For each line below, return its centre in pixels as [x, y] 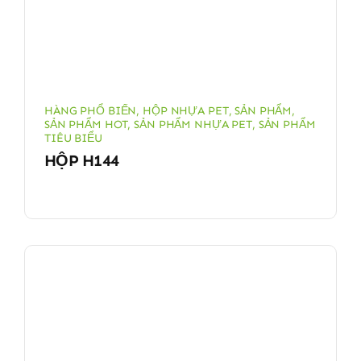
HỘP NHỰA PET [186, 110]
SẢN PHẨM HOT [86, 124]
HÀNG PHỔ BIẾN [90, 110]
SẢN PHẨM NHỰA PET [193, 124]
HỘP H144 [81, 160]
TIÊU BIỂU [73, 138]
